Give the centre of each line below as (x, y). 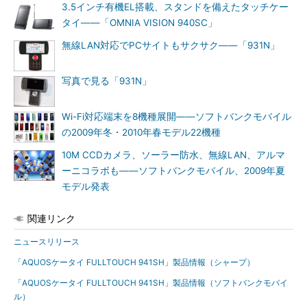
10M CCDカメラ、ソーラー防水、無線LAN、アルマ (173, 155)
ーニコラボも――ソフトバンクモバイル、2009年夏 (173, 171)
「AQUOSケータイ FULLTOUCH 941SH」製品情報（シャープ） (134, 262)
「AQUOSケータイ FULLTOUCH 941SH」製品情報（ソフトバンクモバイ (151, 283)
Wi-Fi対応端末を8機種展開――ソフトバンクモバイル (176, 116)
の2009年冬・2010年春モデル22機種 (141, 132)
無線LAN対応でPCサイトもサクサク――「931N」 (171, 45)
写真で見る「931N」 (107, 81)
